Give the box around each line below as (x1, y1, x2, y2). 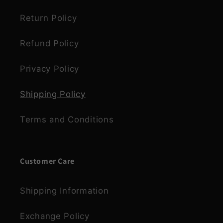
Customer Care (20, 155, 75, 166)
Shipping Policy (20, 89, 86, 99)
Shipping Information (20, 185, 109, 196)
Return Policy (20, 12, 77, 23)
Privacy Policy (20, 63, 80, 74)
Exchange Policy (20, 211, 90, 221)
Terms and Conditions (20, 114, 114, 124)
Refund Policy (20, 38, 79, 48)
